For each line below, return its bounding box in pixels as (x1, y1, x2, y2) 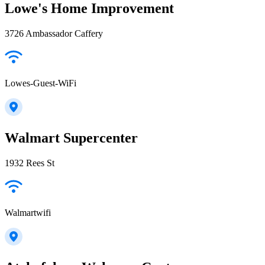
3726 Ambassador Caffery (5, 28, 103, 39)
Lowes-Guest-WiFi (5, 78, 76, 89)
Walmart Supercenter (5, 130, 138, 146)
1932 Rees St (5, 158, 54, 168)
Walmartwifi (5, 208, 51, 218)
